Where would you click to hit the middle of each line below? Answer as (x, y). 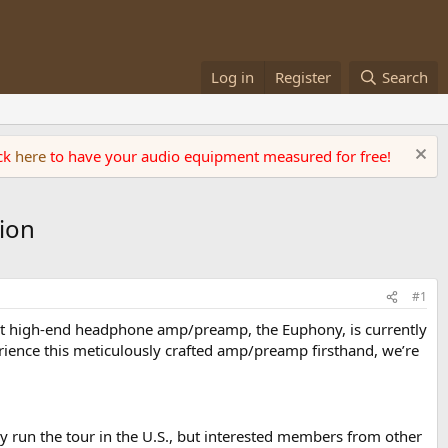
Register (303, 77)
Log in (233, 77)
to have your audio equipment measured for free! (220, 156)
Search (405, 77)
